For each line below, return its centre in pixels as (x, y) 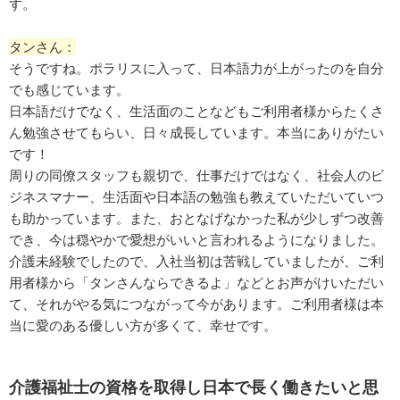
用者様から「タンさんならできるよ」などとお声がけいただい (196, 283)
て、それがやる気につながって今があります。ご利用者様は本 (196, 304)
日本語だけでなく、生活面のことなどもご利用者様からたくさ (196, 111)
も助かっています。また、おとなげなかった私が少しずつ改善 (196, 218)
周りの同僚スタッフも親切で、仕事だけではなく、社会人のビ (196, 175)
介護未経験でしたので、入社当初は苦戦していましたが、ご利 (196, 261)
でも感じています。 (69, 90)
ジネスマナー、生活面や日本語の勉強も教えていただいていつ (196, 197)
